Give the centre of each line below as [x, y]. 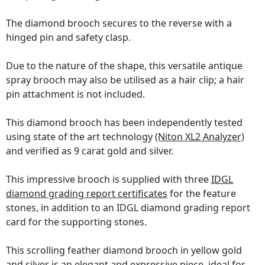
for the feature [202, 194]
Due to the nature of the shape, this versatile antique [124, 66]
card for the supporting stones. [76, 222]
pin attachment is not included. [75, 94]
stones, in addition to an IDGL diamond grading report [128, 208]
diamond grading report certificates [87, 194]
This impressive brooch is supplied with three [109, 180]
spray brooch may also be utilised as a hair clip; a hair [125, 80]
